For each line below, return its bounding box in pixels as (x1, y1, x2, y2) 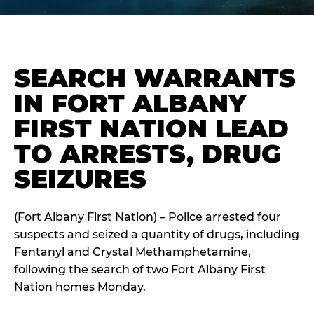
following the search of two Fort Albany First (14, 263, 266, 276)
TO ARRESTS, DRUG (14, 138, 281, 169)
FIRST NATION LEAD (14, 113, 289, 144)
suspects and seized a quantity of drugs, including (14, 228, 299, 241)
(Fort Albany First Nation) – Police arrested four (14, 210, 281, 224)
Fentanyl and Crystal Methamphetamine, (14, 245, 251, 259)
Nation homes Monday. (14, 280, 146, 294)
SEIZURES (14, 163, 146, 194)
